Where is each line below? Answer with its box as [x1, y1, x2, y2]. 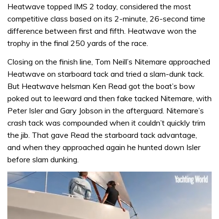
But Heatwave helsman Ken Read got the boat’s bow [7, 81, 195, 91]
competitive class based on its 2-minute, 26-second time [7, 14, 205, 23]
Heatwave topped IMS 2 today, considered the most [7, 1, 191, 11]
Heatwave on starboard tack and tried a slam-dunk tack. [7, 68, 204, 79]
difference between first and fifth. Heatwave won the [7, 26, 197, 36]
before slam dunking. [7, 154, 79, 164]
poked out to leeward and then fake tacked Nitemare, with [7, 93, 212, 103]
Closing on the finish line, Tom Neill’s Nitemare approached [7, 56, 210, 66]
